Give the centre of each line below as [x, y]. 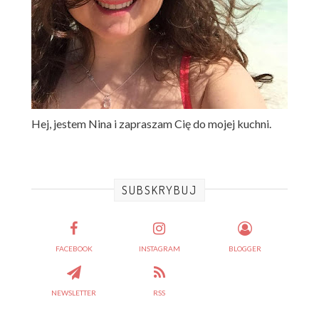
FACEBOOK [74, 249]
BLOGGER [245, 249]
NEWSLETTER [74, 292]
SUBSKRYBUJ [159, 190]
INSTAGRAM [159, 249]
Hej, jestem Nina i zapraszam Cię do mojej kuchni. [151, 124]
